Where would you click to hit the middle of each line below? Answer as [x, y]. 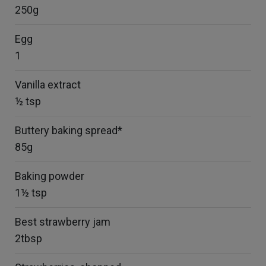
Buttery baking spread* [69, 130]
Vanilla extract [48, 85]
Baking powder [50, 176]
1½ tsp [31, 193]
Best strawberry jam [63, 222]
